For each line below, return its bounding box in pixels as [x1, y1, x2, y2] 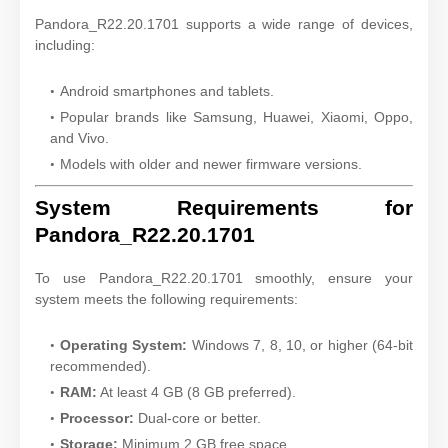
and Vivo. [50, 129, 109, 146]
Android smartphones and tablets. [60, 82, 274, 99]
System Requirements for [35, 195, 413, 219]
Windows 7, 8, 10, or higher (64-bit [187, 336, 413, 353]
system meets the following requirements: [35, 290, 298, 307]
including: [35, 36, 95, 53]
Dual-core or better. [134, 409, 261, 426]
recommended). [50, 357, 151, 374]
